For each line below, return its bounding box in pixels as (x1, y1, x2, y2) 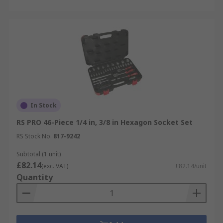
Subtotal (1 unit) (16, 150, 61, 158)
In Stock (30, 101, 57, 110)
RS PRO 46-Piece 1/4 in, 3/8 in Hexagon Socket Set (16, 117, 193, 127)
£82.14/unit (175, 162, 207, 170)
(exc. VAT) (41, 162, 68, 170)
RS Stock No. (16, 132, 52, 140)
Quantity (16, 172, 53, 183)
